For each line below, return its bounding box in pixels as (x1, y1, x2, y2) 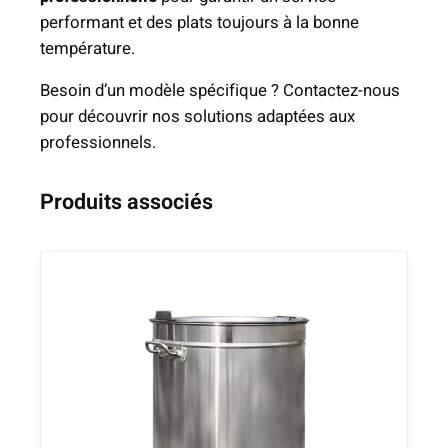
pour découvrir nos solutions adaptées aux (40, 104, 355, 130)
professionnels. (40, 130, 156, 156)
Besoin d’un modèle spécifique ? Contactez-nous (40, 78, 400, 104)
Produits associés (40, 186, 213, 219)
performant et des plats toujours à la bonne (40, 9, 359, 35)
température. (40, 35, 135, 61)
